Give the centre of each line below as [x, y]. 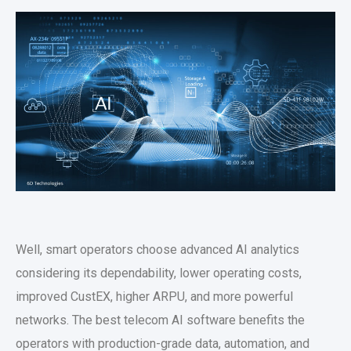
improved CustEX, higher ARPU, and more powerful [154, 297]
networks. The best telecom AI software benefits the [160, 320]
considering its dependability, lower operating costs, [159, 273]
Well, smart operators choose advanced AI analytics [157, 250]
